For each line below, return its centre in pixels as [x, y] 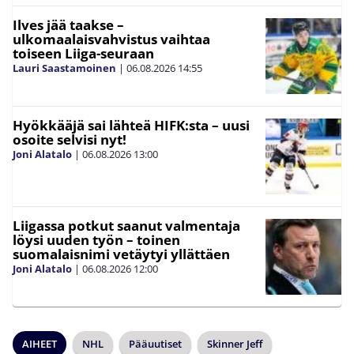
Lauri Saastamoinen [64, 68]
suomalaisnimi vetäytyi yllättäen [121, 254]
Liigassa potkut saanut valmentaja [126, 225]
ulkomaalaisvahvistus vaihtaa [111, 39]
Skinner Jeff [235, 343]
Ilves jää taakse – [68, 24]
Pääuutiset [155, 343]
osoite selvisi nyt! [70, 139]
